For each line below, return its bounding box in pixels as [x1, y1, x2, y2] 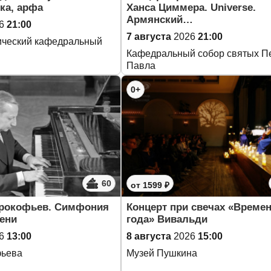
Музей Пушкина [126, 248, 197, 258]
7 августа [126, 31, 171, 42]
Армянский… [126, 14, 193, 25]
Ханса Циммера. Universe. [126, 2, 256, 13]
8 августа [126, 231, 171, 241]
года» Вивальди [126, 214, 207, 225]
